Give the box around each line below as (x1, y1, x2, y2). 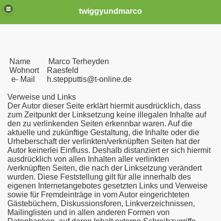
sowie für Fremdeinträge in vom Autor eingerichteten (7, 190, 189, 199)
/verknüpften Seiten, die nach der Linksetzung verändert (7, 164, 202, 172)
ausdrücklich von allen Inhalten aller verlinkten (7, 155, 169, 163)
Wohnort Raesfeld (7, 66, 78, 74)
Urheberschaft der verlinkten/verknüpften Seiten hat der (7, 137, 200, 146)
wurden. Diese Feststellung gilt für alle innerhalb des (7, 173, 191, 181)
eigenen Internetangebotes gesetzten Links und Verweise (7, 182, 208, 190)
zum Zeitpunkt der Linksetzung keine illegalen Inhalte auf (7, 110, 206, 119)
